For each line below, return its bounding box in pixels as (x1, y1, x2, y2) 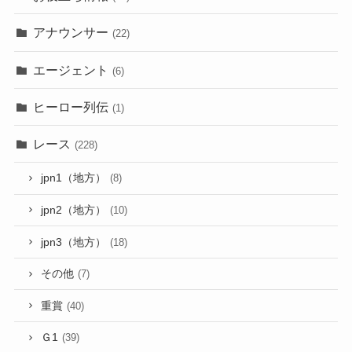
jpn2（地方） (41, 203, 107, 216)
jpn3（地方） (41, 236, 107, 248)
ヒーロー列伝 (33, 99, 109, 114)
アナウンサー (33, 25, 109, 40)
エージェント (33, 62, 109, 77)
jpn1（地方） (41, 172, 107, 185)
